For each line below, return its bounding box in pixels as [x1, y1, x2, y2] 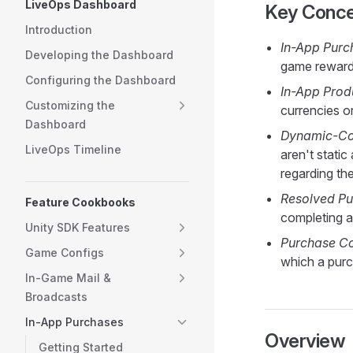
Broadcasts [25, 290, 87, 303]
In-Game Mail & [25, 271, 111, 284]
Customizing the [25, 98, 115, 112]
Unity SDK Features [25, 221, 130, 234]
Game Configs [25, 246, 104, 259]
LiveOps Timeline [25, 143, 121, 156]
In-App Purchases [25, 315, 124, 329]
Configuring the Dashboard [25, 73, 176, 87]
